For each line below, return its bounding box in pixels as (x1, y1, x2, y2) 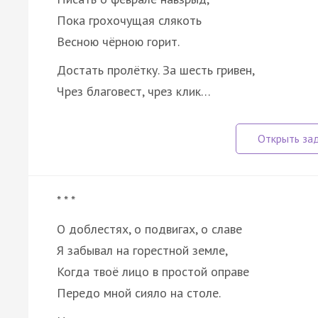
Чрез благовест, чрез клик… (57, 82, 211, 99)
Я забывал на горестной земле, (57, 241, 228, 258)
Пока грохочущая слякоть (57, 11, 202, 28)
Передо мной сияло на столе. (57, 284, 221, 301)
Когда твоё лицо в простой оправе (57, 263, 249, 280)
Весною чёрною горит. (57, 33, 180, 50)
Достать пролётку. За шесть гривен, (57, 61, 255, 78)
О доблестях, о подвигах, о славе (57, 220, 242, 237)
